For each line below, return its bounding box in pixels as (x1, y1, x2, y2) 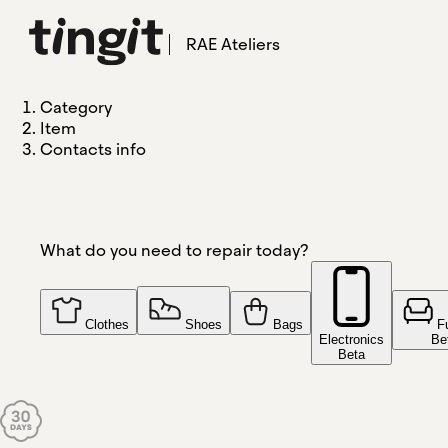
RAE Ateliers (186, 33, 280, 55)
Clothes (85, 317, 129, 332)
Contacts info (40, 139, 146, 160)
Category (40, 97, 112, 118)
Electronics (319, 332, 384, 347)
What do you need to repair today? (40, 240, 309, 261)
